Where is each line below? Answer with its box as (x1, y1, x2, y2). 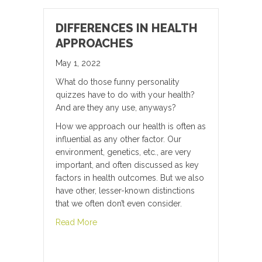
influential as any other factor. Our (56, 135, 181, 144)
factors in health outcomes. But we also (56, 173, 204, 183)
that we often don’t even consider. (56, 199, 182, 209)
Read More (56, 218, 97, 227)
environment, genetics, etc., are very (56, 147, 191, 157)
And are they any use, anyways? (56, 103, 176, 113)
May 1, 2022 (56, 58, 101, 68)
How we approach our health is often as (56, 122, 206, 132)
